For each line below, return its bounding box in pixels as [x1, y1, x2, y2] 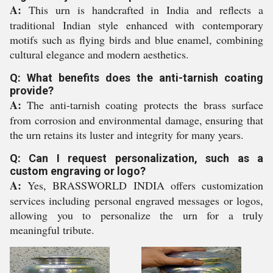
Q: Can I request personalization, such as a [10, 152, 263, 165]
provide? [10, 84, 54, 97]
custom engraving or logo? [10, 165, 146, 177]
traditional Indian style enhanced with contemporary [10, 18, 263, 32]
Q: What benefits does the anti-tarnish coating [10, 71, 263, 84]
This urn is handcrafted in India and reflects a [21, 2, 263, 17]
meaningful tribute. [10, 222, 94, 237]
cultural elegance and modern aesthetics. [10, 47, 189, 62]
